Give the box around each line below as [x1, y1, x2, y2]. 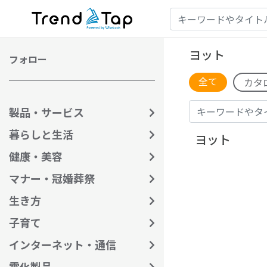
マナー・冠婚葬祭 [9, 170, 95, 186]
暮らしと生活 [9, 126, 73, 142]
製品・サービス [9, 104, 84, 120]
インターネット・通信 [9, 237, 116, 252]
